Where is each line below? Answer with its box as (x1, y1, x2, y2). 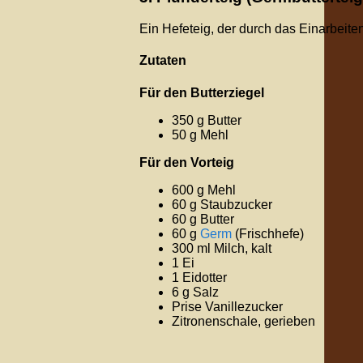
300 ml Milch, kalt (172, 241, 271, 255)
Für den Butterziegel (139, 85, 264, 100)
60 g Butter (172, 211, 234, 226)
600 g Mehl (172, 182, 236, 197)
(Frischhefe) (232, 226, 304, 241)
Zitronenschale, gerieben (172, 314, 315, 328)
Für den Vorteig (139, 155, 234, 169)
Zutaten (139, 53, 186, 68)
